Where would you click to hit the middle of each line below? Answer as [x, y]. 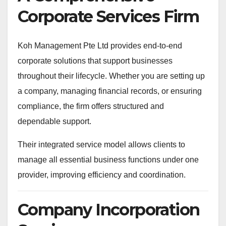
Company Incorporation [109, 209]
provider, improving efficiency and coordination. [102, 175]
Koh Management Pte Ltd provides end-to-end [100, 45]
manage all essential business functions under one [108, 159]
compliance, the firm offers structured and [91, 106]
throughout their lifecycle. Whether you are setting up [111, 76]
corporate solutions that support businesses [95, 61]
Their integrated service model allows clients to [101, 144]
